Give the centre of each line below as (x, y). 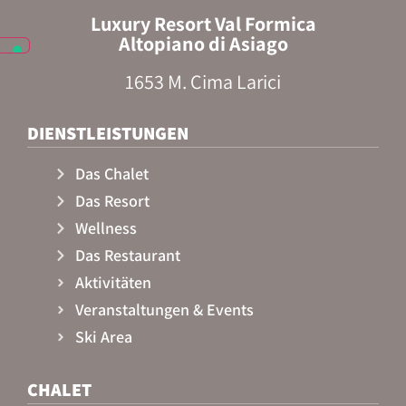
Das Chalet (111, 174)
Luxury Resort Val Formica (203, 24)
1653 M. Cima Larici (203, 82)
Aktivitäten (113, 283)
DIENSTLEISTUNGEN (108, 134)
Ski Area (103, 337)
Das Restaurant (127, 256)
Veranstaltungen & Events (164, 310)
